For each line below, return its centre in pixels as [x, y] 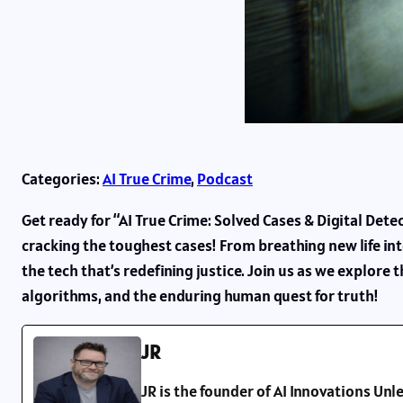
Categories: [62, 178]
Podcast [225, 178]
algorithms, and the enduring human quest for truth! [200, 295]
